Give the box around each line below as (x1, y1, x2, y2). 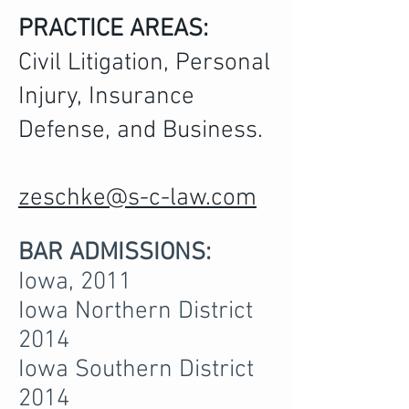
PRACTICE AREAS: (18, 15, 208, 44)
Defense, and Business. (18, 116, 263, 145)
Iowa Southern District (18, 355, 254, 384)
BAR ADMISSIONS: (18, 238, 217, 267)
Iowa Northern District (18, 297, 253, 326)
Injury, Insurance (18, 82, 194, 111)
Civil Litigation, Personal (18, 48, 270, 78)
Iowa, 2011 (18, 267, 131, 297)
